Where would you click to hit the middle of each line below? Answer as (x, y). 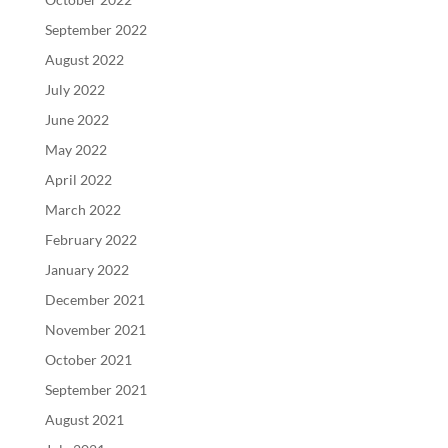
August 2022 (84, 59)
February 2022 (90, 239)
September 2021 (95, 389)
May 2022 (75, 149)
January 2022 (86, 269)
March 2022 (82, 209)
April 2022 (78, 179)
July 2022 (74, 89)
